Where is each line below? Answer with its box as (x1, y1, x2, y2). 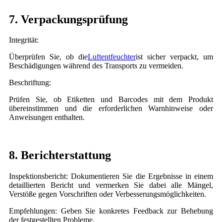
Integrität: (9, 36, 39, 45)
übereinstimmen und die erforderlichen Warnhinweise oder (9, 104, 213, 113)
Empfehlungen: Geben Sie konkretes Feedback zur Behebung (9, 207, 213, 216)
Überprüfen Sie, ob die (9, 53, 88, 61)
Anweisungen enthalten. (9, 113, 85, 122)
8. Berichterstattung (9, 149, 111, 162)
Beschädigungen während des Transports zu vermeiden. (9, 61, 183, 70)
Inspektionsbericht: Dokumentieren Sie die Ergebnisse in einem (9, 172, 213, 181)
